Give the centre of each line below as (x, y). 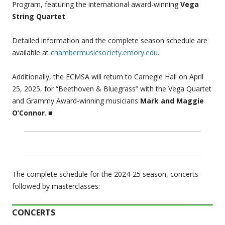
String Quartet (39, 17)
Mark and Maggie (172, 101)
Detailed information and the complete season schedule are (110, 41)
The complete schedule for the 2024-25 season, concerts (105, 174)
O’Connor (28, 113)
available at (31, 53)
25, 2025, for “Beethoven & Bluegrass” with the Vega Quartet (112, 89)
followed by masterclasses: (56, 186)
